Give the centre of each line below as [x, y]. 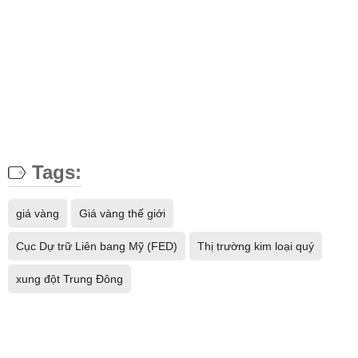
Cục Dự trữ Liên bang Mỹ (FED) [97, 247]
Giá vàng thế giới [122, 214]
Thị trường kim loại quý [256, 247]
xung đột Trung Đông [70, 279]
